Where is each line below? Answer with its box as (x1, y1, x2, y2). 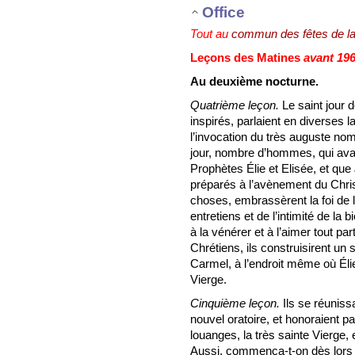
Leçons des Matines (190, 50, 303, 64)
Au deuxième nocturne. (190, 74, 319, 88)
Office (202, 3, 245, 21)
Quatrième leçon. (190, 97, 279, 112)
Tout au (190, 26, 231, 40)
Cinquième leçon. (190, 296, 280, 310)
